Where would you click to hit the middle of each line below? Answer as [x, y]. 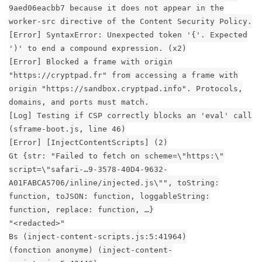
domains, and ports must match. [79, 102]
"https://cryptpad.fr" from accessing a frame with [123, 75]
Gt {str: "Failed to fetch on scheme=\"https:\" [116, 156]
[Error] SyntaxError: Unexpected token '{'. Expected [128, 35]
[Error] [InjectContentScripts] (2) [88, 142]
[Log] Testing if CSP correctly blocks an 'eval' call [130, 115]
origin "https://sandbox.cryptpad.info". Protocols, [126, 88]
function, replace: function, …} [81, 209]
